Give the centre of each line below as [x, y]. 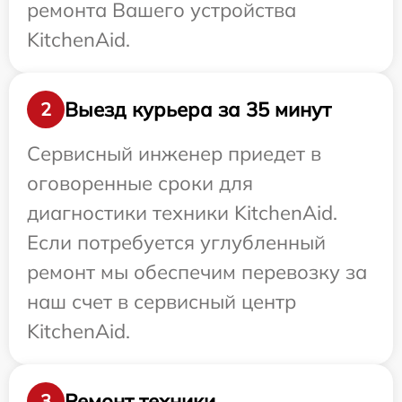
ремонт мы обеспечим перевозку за [197, 272]
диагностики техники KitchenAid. [182, 213]
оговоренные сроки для [140, 183]
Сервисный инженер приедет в [174, 153]
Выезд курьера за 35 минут [198, 109]
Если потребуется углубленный [176, 242]
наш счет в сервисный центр [162, 301]
